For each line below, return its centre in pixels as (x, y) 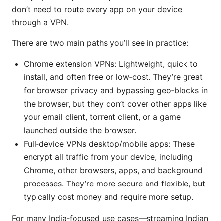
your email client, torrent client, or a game (102, 117)
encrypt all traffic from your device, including (108, 157)
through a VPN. (40, 22)
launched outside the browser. (80, 130)
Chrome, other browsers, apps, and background (113, 170)
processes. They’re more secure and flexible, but (114, 183)
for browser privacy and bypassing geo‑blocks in (116, 90)
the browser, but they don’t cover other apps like (115, 103)
